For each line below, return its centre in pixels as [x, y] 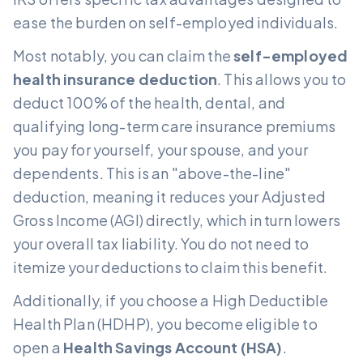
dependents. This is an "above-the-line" [152, 173]
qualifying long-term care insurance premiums [175, 126]
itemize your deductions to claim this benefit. [171, 267]
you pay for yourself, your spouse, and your [160, 149]
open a [38, 347]
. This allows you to [282, 79]
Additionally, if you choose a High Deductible [171, 300]
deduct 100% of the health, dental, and [149, 102]
